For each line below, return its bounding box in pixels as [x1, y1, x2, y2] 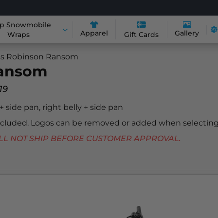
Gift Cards [124, 30, 159, 39]
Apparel [80, 28, 108, 37]
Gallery [175, 29, 200, 38]
